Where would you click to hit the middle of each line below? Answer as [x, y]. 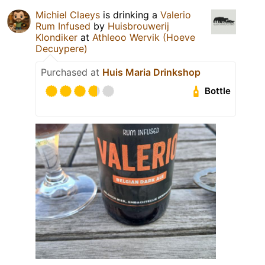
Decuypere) [62, 48]
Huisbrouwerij [138, 26]
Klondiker [56, 37]
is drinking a [130, 14]
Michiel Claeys [68, 14]
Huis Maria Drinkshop [151, 72]
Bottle [218, 91]
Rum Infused [63, 26]
